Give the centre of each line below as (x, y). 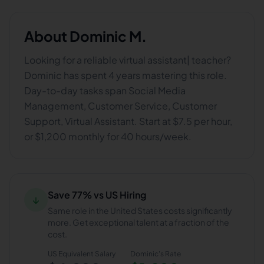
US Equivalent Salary (82, 254)
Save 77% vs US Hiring (97, 195)
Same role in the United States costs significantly (140, 210)
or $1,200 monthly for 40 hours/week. (108, 136)
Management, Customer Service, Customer (121, 106)
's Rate (170, 254)
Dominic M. (108, 36)
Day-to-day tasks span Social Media (105, 90)
